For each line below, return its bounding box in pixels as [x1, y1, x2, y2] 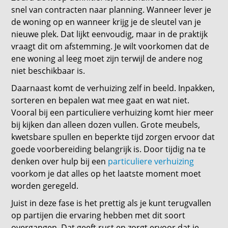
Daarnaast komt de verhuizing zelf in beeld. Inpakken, [11, 82, 215, 94]
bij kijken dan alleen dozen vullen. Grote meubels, [11, 119, 201, 130]
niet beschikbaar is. [11, 65, 85, 76]
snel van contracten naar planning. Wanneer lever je [11, 4, 212, 15]
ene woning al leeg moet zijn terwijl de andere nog [11, 53, 203, 64]
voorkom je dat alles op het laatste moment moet [11, 168, 202, 179]
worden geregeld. [11, 180, 79, 191]
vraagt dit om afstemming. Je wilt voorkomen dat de [11, 41, 210, 52]
